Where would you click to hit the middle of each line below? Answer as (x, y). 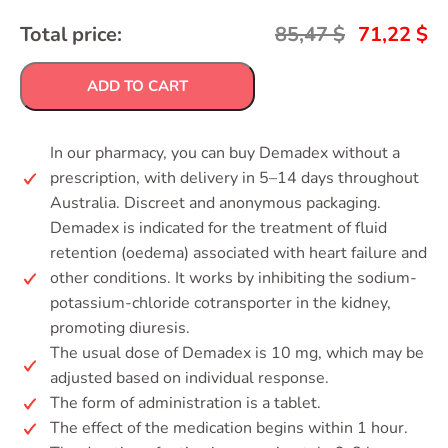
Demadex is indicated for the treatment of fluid (218, 228)
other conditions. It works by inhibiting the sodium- (233, 278)
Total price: (71, 34)
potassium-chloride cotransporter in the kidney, (220, 303)
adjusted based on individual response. (189, 378)
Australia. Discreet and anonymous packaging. (215, 203)
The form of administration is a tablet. (185, 403)
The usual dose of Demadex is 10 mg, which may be (237, 353)
